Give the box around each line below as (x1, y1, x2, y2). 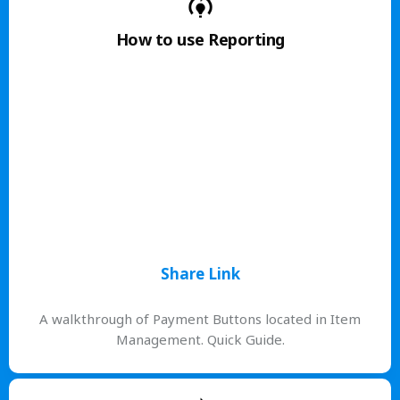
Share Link (160, 262, 240, 284)
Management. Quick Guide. (115, 330, 285, 349)
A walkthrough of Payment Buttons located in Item (39, 310, 361, 329)
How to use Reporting (115, 28, 285, 50)
